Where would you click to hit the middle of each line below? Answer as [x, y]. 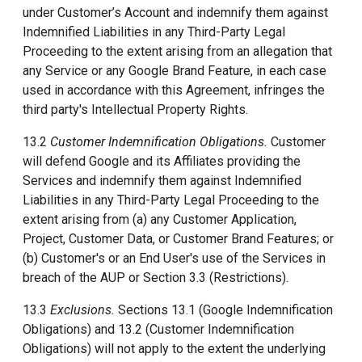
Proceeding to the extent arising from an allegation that [177, 51]
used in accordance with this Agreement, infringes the [174, 90]
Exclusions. [82, 310]
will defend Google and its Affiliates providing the [162, 161]
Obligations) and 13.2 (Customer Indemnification [158, 329]
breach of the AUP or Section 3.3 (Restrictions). [156, 278]
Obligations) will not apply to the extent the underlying [174, 349]
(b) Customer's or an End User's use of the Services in [174, 258]
